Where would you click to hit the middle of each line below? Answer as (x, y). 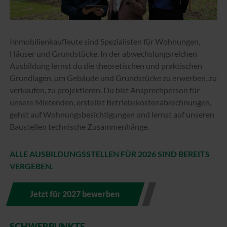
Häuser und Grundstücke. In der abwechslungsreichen (103, 53)
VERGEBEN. (31, 166)
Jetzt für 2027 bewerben (75, 194)
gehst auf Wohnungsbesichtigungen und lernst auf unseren (112, 114)
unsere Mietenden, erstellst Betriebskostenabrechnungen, (110, 102)
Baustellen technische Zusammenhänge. (80, 126)
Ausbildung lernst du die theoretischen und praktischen (106, 65)
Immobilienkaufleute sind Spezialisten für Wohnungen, (105, 41)
